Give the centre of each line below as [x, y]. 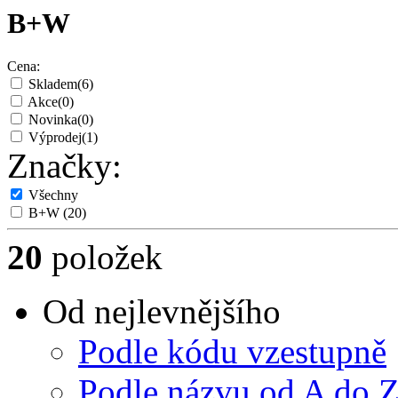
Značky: [64, 166]
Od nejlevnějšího [162, 312]
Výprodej [55, 138]
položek [103, 258]
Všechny [53, 195]
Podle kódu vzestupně [232, 352]
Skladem [53, 84]
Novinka [53, 120]
